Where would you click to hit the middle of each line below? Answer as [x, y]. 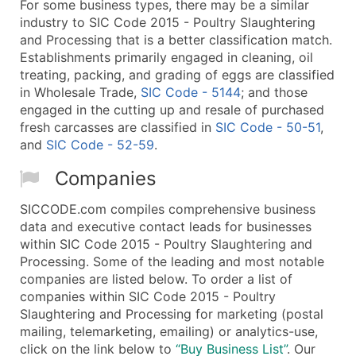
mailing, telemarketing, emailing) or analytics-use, [169, 332]
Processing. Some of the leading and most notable [172, 262]
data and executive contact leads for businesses [166, 227]
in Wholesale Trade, [80, 92]
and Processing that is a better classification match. [176, 39]
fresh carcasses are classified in [118, 127]
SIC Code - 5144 [191, 92]
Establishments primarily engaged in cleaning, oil [166, 57]
